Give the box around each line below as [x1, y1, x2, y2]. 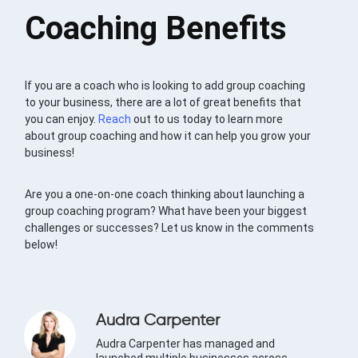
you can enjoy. [25, 113, 99, 126]
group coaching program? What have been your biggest [25, 205, 308, 218]
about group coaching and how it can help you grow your [25, 129, 312, 143]
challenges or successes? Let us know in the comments [25, 221, 315, 235]
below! [25, 238, 58, 252]
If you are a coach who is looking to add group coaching [25, 79, 306, 93]
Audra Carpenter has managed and [96, 337, 275, 351]
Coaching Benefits [25, 10, 288, 48]
